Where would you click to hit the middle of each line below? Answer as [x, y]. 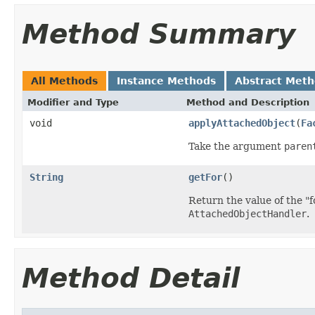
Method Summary [159, 34]
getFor [205, 177]
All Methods [64, 81]
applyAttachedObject [242, 123]
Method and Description [248, 102]
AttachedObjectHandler [247, 213]
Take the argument [236, 146]
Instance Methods [166, 81]
